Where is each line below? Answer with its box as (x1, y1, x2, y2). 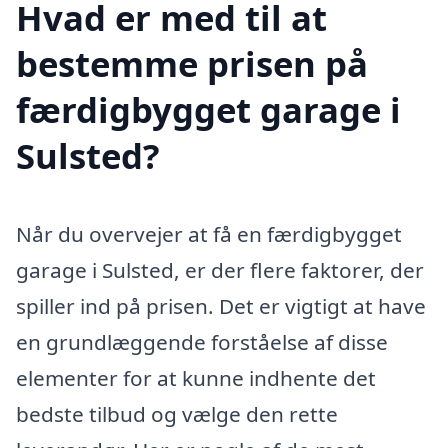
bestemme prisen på (16, 40, 368, 88)
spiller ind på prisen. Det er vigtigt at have (16, 292, 426, 321)
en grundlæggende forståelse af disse (16, 328, 388, 357)
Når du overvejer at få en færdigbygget (16, 220, 402, 249)
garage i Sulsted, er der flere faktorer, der (16, 256, 424, 285)
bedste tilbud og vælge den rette (16, 400, 338, 429)
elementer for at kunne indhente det (16, 364, 376, 393)
